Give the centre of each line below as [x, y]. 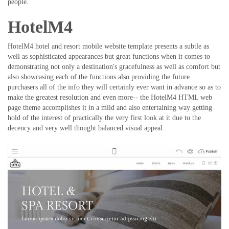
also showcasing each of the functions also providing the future [99, 77]
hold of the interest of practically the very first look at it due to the [104, 118]
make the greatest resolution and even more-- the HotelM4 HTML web [110, 98]
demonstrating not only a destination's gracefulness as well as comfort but [114, 67]
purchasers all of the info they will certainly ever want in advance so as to [114, 87]
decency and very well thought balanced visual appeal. [86, 128]
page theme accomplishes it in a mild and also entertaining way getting [110, 108]
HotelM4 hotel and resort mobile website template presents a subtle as [108, 47]
